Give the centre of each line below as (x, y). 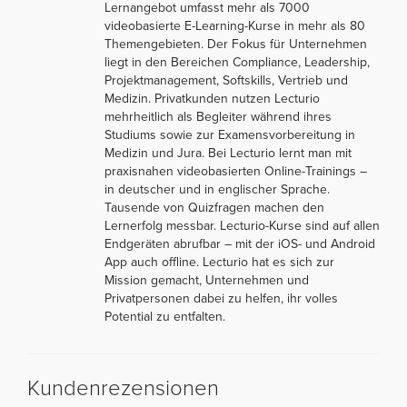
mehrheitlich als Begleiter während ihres (218, 116)
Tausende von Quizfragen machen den (214, 207)
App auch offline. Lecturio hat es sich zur (219, 262)
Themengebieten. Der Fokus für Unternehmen (236, 44)
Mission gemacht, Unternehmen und (207, 280)
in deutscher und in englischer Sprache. (217, 189)
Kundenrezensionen (123, 388)
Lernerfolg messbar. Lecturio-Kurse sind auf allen (242, 225)
